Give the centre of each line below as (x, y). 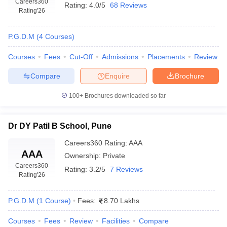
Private (114, 156)
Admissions (120, 57)
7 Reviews (126, 169)
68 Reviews (128, 5)
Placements (166, 57)
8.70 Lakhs (122, 201)
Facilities (116, 221)
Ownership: (84, 156)
